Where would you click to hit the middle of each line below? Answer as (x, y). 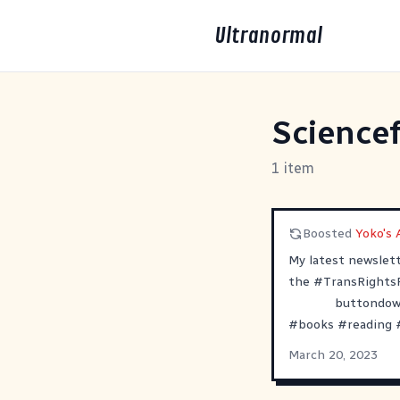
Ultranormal (268, 36)
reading (370, 325)
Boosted (329, 233)
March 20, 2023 (333, 355)
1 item (293, 168)
